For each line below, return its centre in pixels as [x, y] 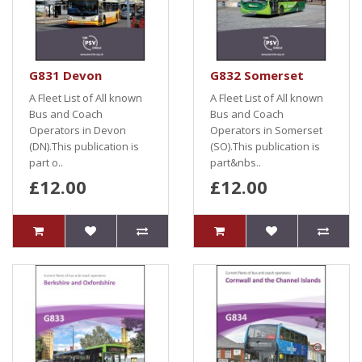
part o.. [46, 162]
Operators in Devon [78, 130]
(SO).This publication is [265, 146]
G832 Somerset [257, 75]
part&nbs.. [236, 162]
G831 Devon [65, 75]
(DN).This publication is [84, 146]
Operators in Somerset [266, 130]
